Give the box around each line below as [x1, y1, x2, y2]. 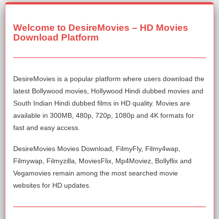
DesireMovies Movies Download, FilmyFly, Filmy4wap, [13, 145, 180, 153]
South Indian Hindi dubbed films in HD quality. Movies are [13, 99, 190, 108]
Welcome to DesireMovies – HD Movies [13, 22, 188, 33]
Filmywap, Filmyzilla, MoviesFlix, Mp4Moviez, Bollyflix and [13, 157, 192, 165]
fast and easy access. [13, 124, 80, 132]
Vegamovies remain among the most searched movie [13, 169, 178, 177]
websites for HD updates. [13, 181, 91, 190]
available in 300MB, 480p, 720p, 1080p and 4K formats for [13, 111, 194, 120]
